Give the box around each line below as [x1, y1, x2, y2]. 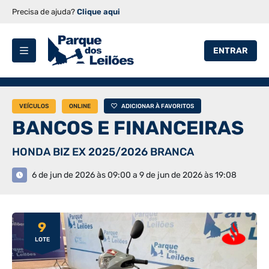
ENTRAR [213, 45, 248, 56]
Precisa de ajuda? [12, 7, 77, 16]
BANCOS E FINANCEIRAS [12, 116, 244, 139]
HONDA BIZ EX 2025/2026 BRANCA [12, 145, 194, 159]
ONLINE [69, 102, 91, 110]
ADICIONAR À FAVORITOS [121, 103, 194, 110]
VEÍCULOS [19, 102, 49, 110]
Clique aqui [77, 7, 120, 16]
